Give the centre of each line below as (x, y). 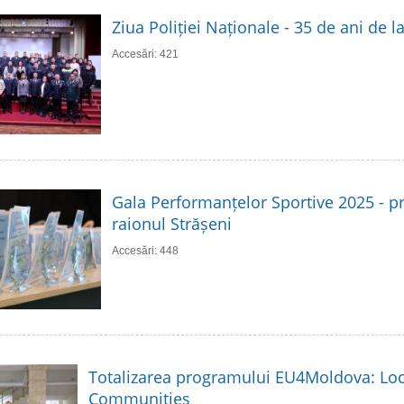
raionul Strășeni (172, 224)
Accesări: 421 (145, 55)
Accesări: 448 (145, 251)
